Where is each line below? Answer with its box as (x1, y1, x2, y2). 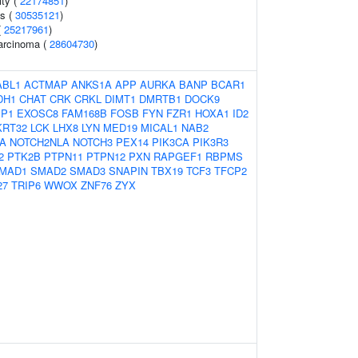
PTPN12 (86, 149, 125, 164)
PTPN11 (44, 149, 83, 164)
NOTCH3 (73, 134, 113, 149)
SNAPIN (109, 163, 148, 178)
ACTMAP (24, 77, 68, 92)
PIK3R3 (193, 134, 229, 149)
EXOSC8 (17, 105, 58, 121)
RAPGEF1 (153, 149, 202, 164)
